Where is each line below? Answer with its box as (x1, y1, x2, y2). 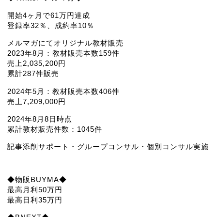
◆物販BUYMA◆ (7, 175, 67, 184)
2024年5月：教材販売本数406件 (7, 87, 120, 95)
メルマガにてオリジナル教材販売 (7, 39, 124, 47)
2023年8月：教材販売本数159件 (7, 49, 120, 58)
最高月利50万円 (7, 186, 62, 194)
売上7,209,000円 (7, 97, 66, 106)
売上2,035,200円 (7, 59, 66, 68)
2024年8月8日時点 (7, 114, 72, 123)
